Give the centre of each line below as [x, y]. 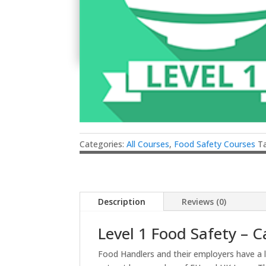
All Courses [148, 144]
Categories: [103, 144]
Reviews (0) [204, 201]
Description [122, 201]
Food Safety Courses [215, 144]
